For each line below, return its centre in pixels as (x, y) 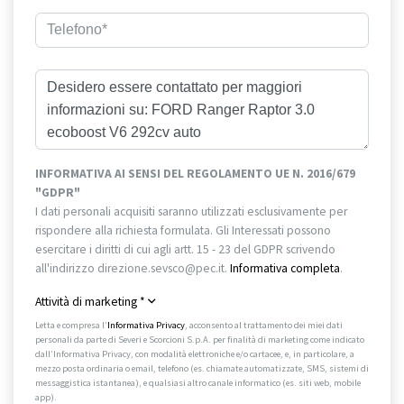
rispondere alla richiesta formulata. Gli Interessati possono (183, 231)
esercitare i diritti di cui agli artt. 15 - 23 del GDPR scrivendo (185, 250)
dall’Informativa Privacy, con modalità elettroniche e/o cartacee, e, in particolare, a (195, 354)
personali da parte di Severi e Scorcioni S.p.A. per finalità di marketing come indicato (200, 340)
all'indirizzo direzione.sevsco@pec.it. (133, 269)
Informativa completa (285, 269)
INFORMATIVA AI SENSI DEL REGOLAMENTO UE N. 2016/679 (195, 174)
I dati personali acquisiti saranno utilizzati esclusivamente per (191, 212)
